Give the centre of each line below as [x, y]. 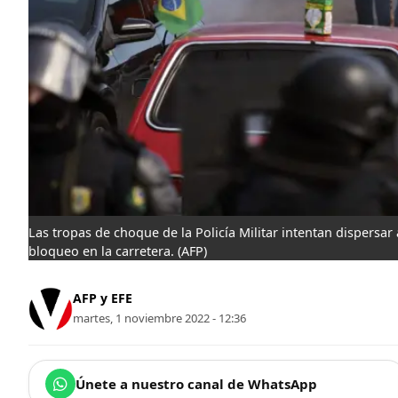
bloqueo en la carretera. [101, 251]
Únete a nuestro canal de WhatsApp [196, 383]
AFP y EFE [103, 298]
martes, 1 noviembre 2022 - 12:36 [159, 318]
